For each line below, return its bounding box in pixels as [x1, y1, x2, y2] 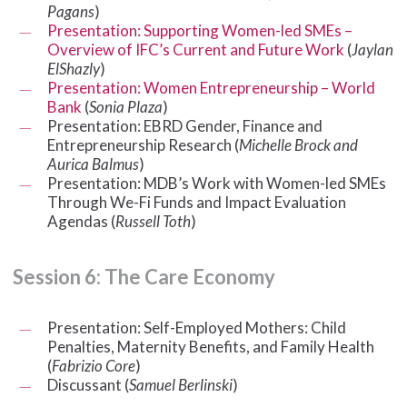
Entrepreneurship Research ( [46, 134, 239, 154]
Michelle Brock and [238, 134, 358, 154]
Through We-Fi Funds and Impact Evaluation [46, 192, 346, 212]
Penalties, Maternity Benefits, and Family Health [46, 336, 374, 356]
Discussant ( [46, 374, 129, 394]
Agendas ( [46, 211, 115, 231]
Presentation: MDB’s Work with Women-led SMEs [46, 173, 386, 193]
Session [12, 263, 81, 289]
